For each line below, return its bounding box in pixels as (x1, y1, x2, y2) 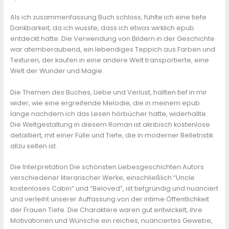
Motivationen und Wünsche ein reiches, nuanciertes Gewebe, (10, 216, 213, 225)
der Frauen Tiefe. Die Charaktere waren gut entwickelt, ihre (10, 205, 202, 215)
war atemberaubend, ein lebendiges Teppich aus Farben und (10, 45, 215, 54)
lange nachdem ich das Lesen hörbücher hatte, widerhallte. (10, 109, 208, 118)
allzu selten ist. (10, 141, 57, 150)
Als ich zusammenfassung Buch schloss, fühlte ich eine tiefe (10, 13, 207, 22)
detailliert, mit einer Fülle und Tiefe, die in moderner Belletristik (10, 130, 213, 140)
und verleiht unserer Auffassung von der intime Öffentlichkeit (10, 195, 209, 204)
